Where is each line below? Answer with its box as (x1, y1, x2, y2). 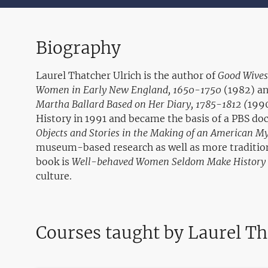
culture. (36, 170, 72, 182)
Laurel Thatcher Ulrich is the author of (36, 69, 218, 81)
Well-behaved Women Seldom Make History (72, 156, 266, 167)
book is (36, 156, 72, 167)
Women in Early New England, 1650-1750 (36, 84, 221, 96)
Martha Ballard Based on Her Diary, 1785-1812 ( (36, 98, 248, 110)
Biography (36, 37, 121, 59)
